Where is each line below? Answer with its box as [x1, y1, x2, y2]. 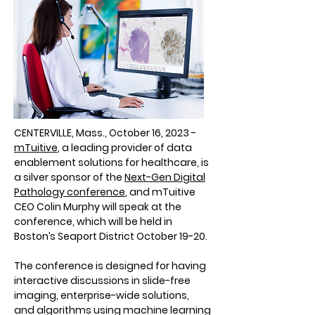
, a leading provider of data [58, 141, 192, 155]
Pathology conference [14, 185, 125, 199]
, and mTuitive [125, 185, 195, 199]
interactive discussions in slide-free [14, 274, 191, 288]
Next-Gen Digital [124, 170, 205, 184]
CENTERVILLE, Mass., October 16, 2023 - [14, 126, 196, 140]
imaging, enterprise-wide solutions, [14, 288, 189, 302]
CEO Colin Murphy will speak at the [14, 200, 181, 214]
